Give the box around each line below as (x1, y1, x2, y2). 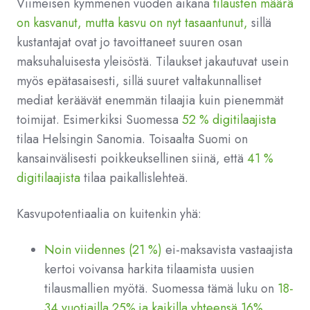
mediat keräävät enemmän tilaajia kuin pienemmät (17, 91, 284, 109)
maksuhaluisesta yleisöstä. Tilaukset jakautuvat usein (17, 53, 289, 71)
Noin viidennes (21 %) (44, 241, 162, 259)
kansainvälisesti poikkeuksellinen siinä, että (17, 149, 247, 167)
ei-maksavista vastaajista (162, 241, 293, 259)
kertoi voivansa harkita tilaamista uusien (44, 260, 254, 278)
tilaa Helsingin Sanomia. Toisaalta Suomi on (17, 130, 248, 148)
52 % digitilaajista (182, 111, 276, 129)
